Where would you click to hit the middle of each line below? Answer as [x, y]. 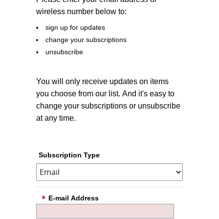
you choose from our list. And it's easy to [105, 93]
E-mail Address [74, 198]
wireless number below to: [81, 11]
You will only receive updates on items [102, 81]
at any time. [56, 118]
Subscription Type [69, 155]
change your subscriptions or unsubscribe [108, 106]
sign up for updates [76, 27]
